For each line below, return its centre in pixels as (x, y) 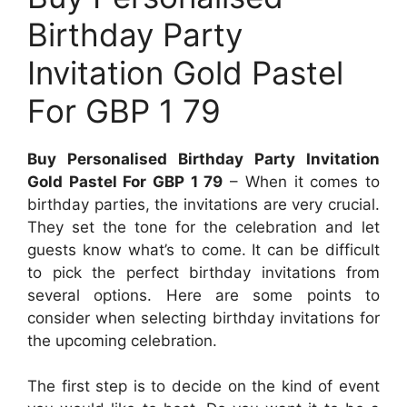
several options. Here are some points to (203, 295)
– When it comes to (301, 181)
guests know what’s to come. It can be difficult (203, 249)
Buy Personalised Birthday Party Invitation (203, 159)
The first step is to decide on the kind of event (203, 387)
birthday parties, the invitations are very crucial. (203, 204)
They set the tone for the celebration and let (203, 227)
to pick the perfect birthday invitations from (203, 272)
